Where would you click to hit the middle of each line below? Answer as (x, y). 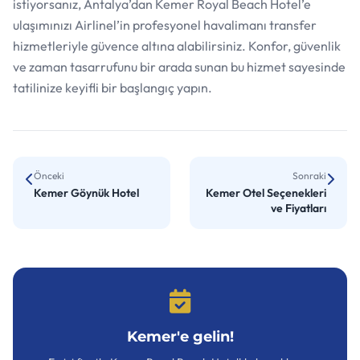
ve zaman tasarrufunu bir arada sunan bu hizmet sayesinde (179, 66)
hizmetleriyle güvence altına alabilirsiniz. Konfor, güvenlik (177, 45)
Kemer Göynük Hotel (86, 192)
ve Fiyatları (299, 208)
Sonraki (309, 175)
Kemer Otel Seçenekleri (266, 192)
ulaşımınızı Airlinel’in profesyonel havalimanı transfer (165, 25)
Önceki (49, 175)
